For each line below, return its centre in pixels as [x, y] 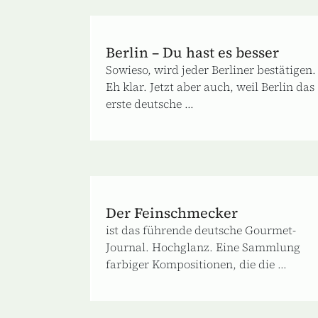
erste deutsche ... [150, 103]
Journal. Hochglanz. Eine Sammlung [203, 247]
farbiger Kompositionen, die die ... [196, 264]
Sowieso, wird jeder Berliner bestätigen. [211, 69]
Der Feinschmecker [172, 213]
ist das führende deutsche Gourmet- [201, 230]
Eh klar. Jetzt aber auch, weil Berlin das [210, 86]
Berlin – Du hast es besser [192, 52]
